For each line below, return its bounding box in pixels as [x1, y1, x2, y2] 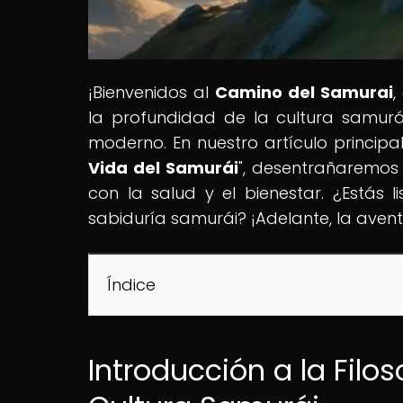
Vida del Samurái [88, 156, 238, 179]
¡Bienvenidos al [88, 80, 215, 103]
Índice [107, 273, 156, 296]
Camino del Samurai [214, 80, 393, 103]
